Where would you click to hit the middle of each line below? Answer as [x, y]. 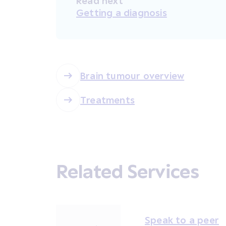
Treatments [107, 100]
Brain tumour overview [132, 76]
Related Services [128, 171]
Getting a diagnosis [122, 13]
